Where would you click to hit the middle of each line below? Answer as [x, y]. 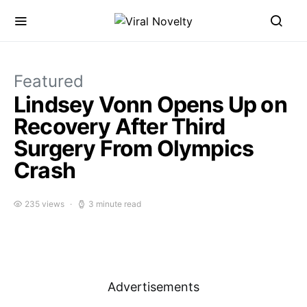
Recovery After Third [119, 126]
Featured [49, 81]
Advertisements [153, 287]
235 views [45, 204]
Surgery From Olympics [134, 148]
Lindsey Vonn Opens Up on [150, 105]
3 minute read [115, 204]
